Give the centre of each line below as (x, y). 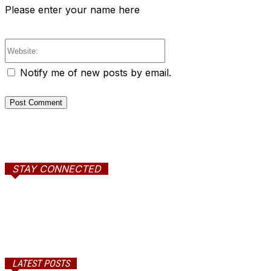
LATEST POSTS (41, 263)
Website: (184, 48)
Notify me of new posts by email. (96, 73)
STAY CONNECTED (57, 169)
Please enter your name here (72, 10)
